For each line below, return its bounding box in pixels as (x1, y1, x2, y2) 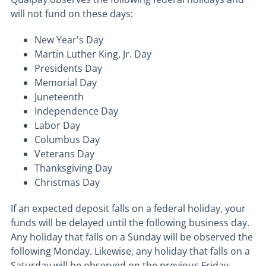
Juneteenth (34, 90, 84, 103)
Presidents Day (34, 62, 102, 75)
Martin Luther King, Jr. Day (34, 47, 151, 61)
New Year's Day (34, 33, 103, 46)
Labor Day (34, 119, 80, 132)
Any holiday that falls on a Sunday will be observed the (11, 230, 253, 243)
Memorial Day (34, 76, 97, 89)
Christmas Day (34, 176, 100, 189)
